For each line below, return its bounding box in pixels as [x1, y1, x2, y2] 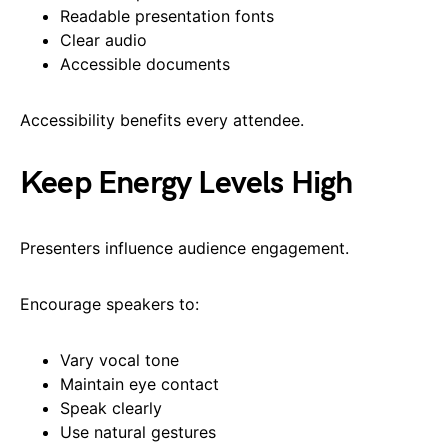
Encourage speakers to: [20, 293, 199, 314]
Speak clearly [60, 397, 162, 418]
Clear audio [60, 29, 147, 50]
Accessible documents [60, 53, 230, 74]
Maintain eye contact [60, 373, 219, 394]
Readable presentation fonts [60, 5, 274, 26]
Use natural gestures [60, 421, 216, 442]
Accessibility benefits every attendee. [20, 109, 304, 130]
